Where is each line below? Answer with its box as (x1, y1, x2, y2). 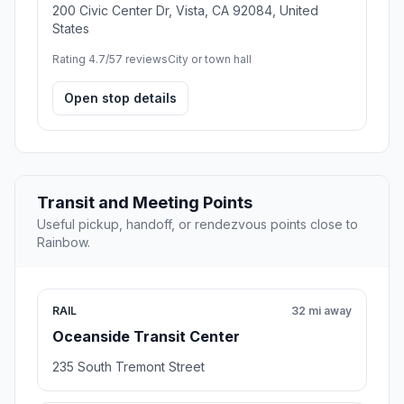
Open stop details (64, 89, 177, 106)
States (52, 20, 89, 36)
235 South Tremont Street (52, 358, 205, 374)
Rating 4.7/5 (52, 51, 115, 66)
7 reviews (115, 51, 168, 66)
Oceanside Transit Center (52, 326, 240, 345)
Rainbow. (37, 234, 90, 250)
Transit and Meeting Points (37, 192, 252, 212)
